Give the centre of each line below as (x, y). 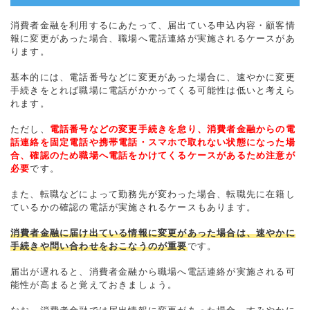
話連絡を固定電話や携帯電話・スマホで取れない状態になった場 (153, 142)
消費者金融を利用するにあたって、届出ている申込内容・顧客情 (153, 25)
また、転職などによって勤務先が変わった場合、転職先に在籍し (153, 194)
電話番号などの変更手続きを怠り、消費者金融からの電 (172, 129)
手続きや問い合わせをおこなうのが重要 (99, 246)
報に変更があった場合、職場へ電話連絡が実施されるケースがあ (153, 38)
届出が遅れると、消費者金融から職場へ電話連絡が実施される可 (153, 271)
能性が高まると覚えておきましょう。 (94, 284)
